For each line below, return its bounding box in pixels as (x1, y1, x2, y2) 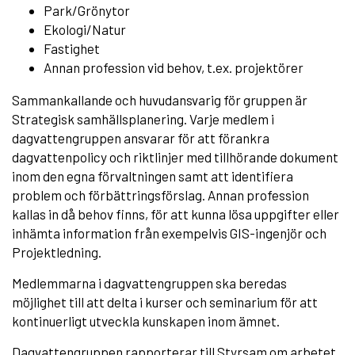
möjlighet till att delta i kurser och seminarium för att (12, 293, 318, 310)
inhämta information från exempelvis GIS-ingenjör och (12, 224, 326, 241)
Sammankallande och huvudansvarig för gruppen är (12, 91, 307, 108)
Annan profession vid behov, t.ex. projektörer (44, 59, 303, 75)
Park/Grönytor (44, 2, 130, 18)
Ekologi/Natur (44, 21, 126, 37)
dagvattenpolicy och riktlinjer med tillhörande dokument (12, 148, 338, 165)
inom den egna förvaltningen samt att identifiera (12, 167, 293, 184)
